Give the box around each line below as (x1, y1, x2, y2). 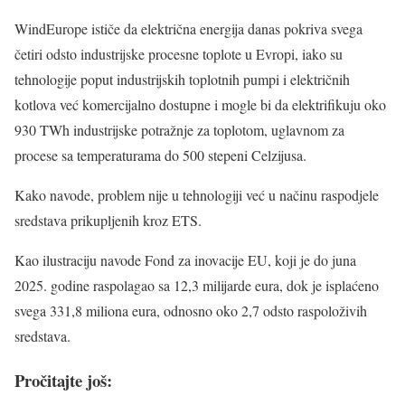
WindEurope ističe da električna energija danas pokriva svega (14, 19, 363, 39)
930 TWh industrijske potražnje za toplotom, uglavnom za (14, 120, 344, 140)
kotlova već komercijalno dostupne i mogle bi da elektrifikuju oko (14, 95, 386, 115)
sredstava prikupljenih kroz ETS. (14, 211, 202, 231)
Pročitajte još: (14, 367, 118, 392)
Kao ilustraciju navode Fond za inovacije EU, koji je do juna (14, 250, 356, 270)
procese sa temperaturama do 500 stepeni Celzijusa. (14, 146, 306, 165)
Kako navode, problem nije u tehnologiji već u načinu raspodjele (14, 185, 379, 205)
